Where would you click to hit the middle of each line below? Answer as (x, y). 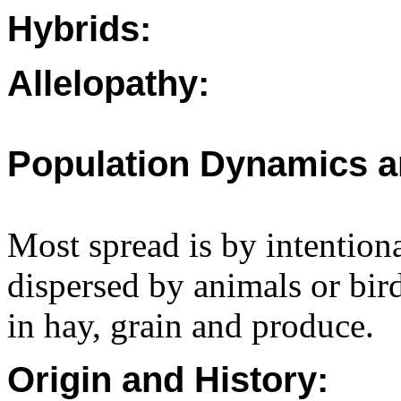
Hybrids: (79, 29)
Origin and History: (168, 380)
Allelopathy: (108, 83)
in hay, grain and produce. (191, 325)
